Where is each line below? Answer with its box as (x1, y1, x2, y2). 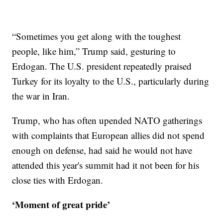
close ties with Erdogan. (12, 173, 104, 186)
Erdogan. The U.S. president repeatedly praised (12, 59, 192, 72)
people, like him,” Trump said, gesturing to (12, 44, 176, 57)
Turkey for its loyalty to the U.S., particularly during (12, 74, 210, 87)
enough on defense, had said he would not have (12, 143, 193, 156)
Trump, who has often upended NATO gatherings (12, 113, 203, 126)
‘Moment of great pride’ (12, 197, 111, 211)
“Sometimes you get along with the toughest (12, 29, 181, 42)
